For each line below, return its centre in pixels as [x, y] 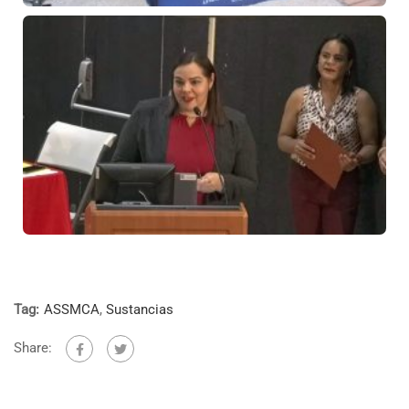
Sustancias [140, 310]
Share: [33, 347]
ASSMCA [72, 310]
